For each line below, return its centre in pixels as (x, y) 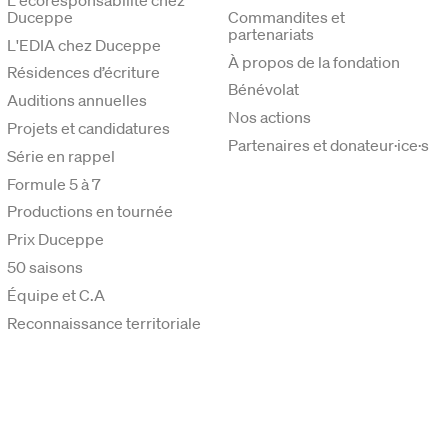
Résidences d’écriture (84, 72)
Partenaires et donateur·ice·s (329, 144)
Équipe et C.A (56, 294)
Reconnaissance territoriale (104, 322)
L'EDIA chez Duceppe (84, 44)
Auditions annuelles (77, 100)
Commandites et (287, 16)
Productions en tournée (90, 211)
